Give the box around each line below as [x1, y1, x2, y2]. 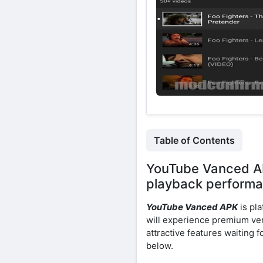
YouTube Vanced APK [146, 201, 238, 213]
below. [146, 240, 173, 251]
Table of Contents [154, 134, 235, 146]
